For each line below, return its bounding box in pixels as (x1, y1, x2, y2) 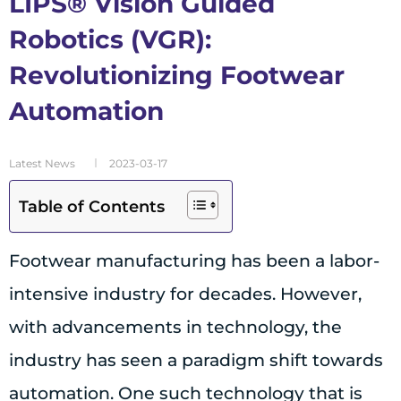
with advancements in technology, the (9, 317, 342, 338)
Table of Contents (19, 196, 165, 218)
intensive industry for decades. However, (9, 284, 362, 305)
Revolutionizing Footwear (9, 60, 345, 91)
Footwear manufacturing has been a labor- (9, 251, 380, 272)
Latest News (9, 157, 75, 171)
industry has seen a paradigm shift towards (9, 350, 383, 371)
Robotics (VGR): (9, 24, 211, 55)
